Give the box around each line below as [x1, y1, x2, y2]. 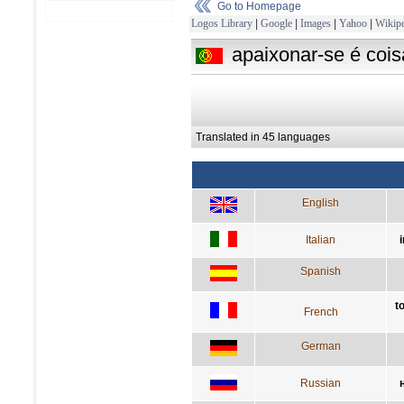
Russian [300, 376, 341, 390]
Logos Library [191, 16, 252, 30]
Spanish [300, 264, 341, 278]
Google [261, 16, 292, 30]
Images [300, 16, 331, 30]
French [303, 305, 338, 318]
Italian [306, 233, 335, 246]
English [302, 196, 339, 209]
